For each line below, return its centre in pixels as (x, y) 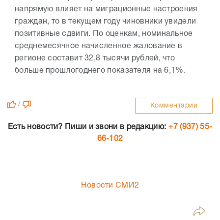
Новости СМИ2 (110, 186)
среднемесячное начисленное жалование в (99, 46)
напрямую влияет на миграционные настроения (106, 10)
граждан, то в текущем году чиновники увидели (106, 22)
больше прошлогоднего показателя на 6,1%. (100, 71)
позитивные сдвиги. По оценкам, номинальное (104, 34)
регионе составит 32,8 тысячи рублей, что (95, 59)
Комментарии (174, 106)
